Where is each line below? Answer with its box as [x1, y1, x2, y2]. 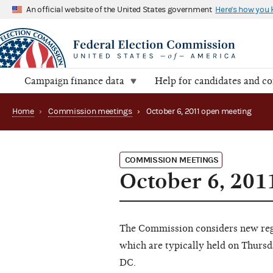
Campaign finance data [24, 76, 124, 87]
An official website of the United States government [26, 4, 212, 15]
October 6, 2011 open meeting [146, 107, 252, 117]
